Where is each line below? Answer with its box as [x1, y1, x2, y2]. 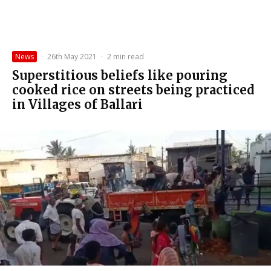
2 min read [107, 51, 144, 62]
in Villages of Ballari [12, 97, 143, 113]
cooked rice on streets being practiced [12, 82, 255, 98]
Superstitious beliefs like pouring [12, 68, 227, 83]
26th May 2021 [47, 51, 97, 62]
